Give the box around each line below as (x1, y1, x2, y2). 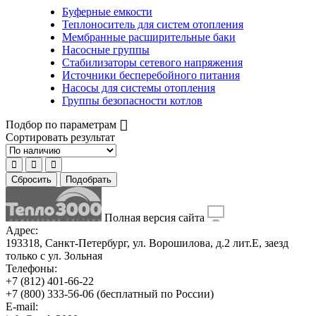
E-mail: (6, 300, 38, 313)
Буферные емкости (62, 6, 152, 18)
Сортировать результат (6, 131, 115, 144)
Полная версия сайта (104, 212, 207, 224)
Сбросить (11, 174, 51, 186)
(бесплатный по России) (94, 288, 214, 300)
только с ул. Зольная (6, 250, 102, 262)
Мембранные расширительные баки (62, 31, 236, 44)
